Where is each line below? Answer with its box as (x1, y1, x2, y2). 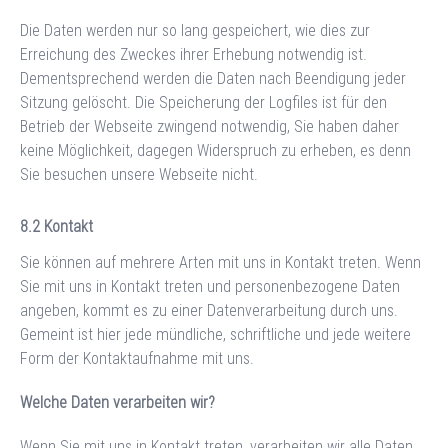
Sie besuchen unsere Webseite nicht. (20, 164, 258, 184)
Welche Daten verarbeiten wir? (20, 392, 215, 412)
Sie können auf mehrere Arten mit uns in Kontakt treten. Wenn (20, 252, 421, 272)
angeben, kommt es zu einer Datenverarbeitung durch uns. (20, 300, 398, 320)
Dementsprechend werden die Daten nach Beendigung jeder (20, 68, 406, 88)
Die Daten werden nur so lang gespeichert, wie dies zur (20, 20, 370, 40)
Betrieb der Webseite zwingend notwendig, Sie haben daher (20, 116, 399, 136)
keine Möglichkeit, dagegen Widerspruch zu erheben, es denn (20, 140, 411, 160)
